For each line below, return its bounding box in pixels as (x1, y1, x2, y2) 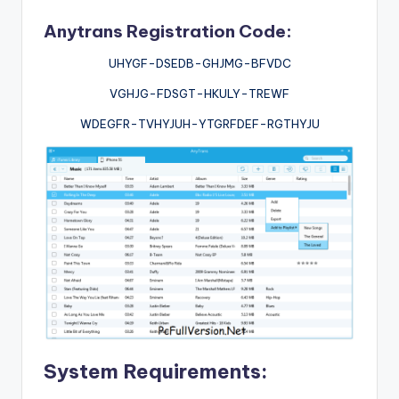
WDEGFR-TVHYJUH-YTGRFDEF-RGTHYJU (79, 116, 320, 131)
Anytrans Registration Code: (44, 20, 292, 42)
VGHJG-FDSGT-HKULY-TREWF (110, 85, 289, 101)
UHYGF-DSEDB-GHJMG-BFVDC (108, 55, 291, 70)
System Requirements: (44, 359, 267, 385)
